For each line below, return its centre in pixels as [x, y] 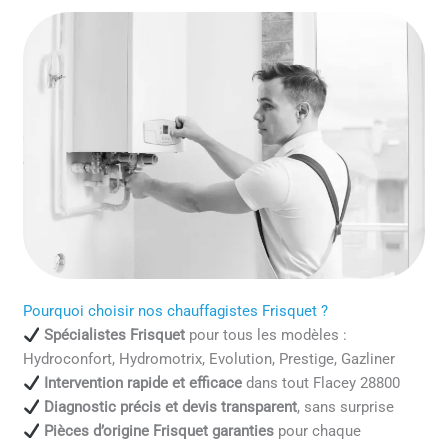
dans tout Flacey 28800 [320, 383]
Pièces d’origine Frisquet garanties [158, 431]
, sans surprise [345, 407]
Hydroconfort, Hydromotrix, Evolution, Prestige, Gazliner [209, 359]
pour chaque [317, 431]
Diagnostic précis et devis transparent [170, 407]
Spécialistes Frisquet [114, 335]
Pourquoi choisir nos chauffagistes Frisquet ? [176, 311]
